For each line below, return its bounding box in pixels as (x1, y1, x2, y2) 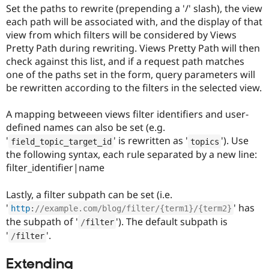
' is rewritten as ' (113, 134, 188, 148)
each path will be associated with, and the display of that (6, 15, 262, 29)
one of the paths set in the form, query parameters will (6, 68, 255, 82)
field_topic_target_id (10, 136, 112, 147)
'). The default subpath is (116, 214, 228, 228)
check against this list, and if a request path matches (6, 55, 244, 68)
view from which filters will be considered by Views (6, 28, 237, 42)
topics (190, 136, 219, 147)
